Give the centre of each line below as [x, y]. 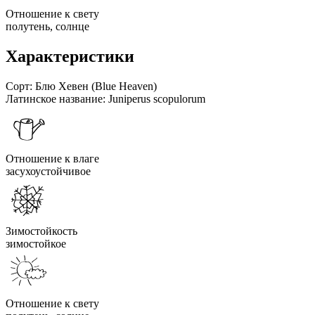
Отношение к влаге [52, 158]
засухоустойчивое [48, 171]
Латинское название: [56, 98]
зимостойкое [36, 243]
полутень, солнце [47, 26]
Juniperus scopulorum [157, 98]
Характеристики [70, 56]
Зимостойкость [41, 231]
